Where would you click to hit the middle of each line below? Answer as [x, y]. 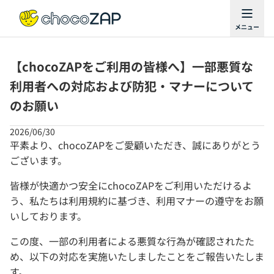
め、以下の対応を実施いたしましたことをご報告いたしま [137, 256]
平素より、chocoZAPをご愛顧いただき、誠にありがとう [135, 145]
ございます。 [39, 160]
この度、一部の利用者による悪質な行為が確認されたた [132, 241]
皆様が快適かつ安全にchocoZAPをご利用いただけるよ [131, 185]
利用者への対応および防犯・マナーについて [132, 86]
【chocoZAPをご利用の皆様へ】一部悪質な [131, 66]
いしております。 [48, 216]
